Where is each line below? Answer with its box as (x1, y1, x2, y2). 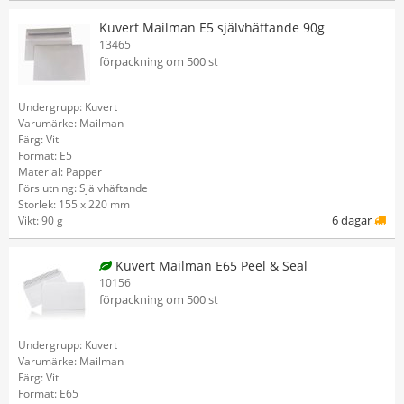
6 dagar (332, 212, 374, 228)
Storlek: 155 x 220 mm (18, 197, 130, 212)
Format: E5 (18, 148, 72, 163)
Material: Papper (18, 164, 102, 179)
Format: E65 (18, 386, 78, 401)
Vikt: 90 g (18, 213, 63, 228)
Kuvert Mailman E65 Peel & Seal (112, 257, 308, 274)
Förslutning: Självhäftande (18, 180, 148, 196)
